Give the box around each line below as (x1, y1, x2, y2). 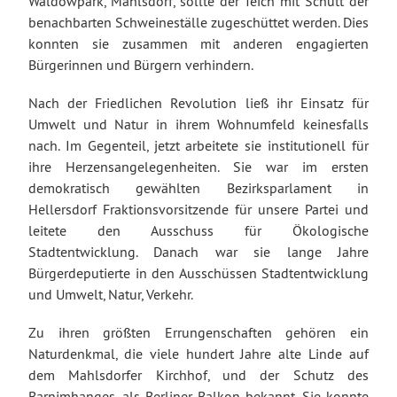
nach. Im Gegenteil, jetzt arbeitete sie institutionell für (28, 136, 369, 155)
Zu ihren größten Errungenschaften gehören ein (28, 323, 369, 342)
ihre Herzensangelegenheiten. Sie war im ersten (28, 158, 369, 176)
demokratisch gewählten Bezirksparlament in (28, 179, 369, 198)
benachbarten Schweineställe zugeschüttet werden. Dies (28, 12, 369, 31)
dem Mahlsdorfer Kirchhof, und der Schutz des (28, 366, 369, 385)
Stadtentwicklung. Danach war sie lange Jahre (28, 243, 369, 261)
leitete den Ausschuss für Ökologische (28, 222, 369, 240)
